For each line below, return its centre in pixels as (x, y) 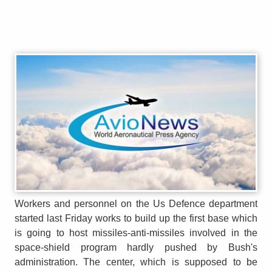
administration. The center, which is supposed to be (136, 262)
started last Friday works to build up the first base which (136, 218)
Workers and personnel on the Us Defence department (136, 203)
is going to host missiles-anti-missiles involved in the (136, 233)
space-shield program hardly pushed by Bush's (136, 247)
